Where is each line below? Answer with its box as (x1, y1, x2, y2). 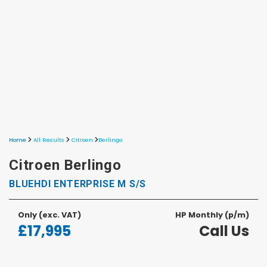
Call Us (199, 221, 249, 241)
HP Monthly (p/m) (175, 209, 249, 220)
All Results (33, 136, 64, 144)
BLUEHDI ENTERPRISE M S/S (9, 178, 147, 190)
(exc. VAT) (39, 209, 81, 220)
